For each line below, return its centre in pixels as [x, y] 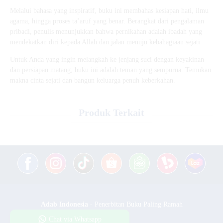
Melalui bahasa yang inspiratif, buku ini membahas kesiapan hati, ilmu [109, 11]
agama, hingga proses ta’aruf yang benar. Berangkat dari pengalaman [107, 21]
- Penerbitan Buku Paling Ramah [135, 205]
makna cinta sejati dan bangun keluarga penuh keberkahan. [93, 81]
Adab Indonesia [64, 205]
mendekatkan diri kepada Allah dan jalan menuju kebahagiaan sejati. [106, 42]
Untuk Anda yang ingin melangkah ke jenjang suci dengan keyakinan [107, 60]
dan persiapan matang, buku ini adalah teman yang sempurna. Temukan [111, 70]
